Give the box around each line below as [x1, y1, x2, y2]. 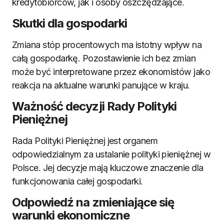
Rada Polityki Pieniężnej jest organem [12, 135, 158, 146]
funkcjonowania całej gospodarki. [12, 176, 143, 186]
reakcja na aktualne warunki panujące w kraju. [12, 80, 190, 90]
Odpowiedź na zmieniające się [12, 195, 174, 209]
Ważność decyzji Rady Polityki [12, 99, 177, 113]
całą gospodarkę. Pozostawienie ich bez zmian [12, 53, 196, 63]
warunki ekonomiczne [12, 208, 129, 222]
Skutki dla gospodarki [12, 16, 127, 30]
